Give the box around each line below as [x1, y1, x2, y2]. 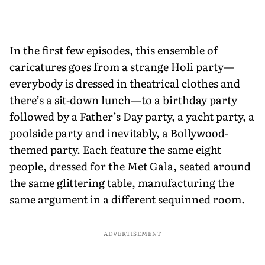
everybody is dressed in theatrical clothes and [9, 75, 240, 91]
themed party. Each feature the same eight [9, 141, 221, 157]
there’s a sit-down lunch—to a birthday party [9, 91, 237, 108]
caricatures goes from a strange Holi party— [9, 58, 234, 75]
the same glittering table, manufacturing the [9, 174, 234, 190]
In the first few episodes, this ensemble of [9, 41, 218, 58]
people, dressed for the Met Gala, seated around [9, 157, 251, 174]
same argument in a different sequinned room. [9, 190, 245, 207]
